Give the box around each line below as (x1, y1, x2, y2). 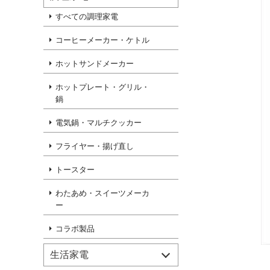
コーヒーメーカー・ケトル (55, 36, 149, 45)
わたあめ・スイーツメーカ (55, 189, 149, 198)
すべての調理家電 (55, 12, 118, 21)
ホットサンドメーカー (55, 59, 134, 68)
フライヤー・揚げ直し (55, 142, 134, 151)
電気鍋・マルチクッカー (55, 118, 142, 127)
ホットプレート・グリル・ (55, 83, 149, 92)
